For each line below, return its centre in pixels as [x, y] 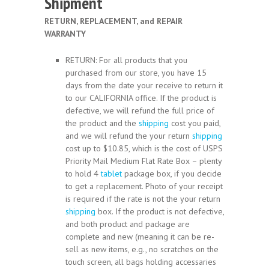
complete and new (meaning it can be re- [140, 236]
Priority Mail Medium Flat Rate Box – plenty [144, 161]
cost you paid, [195, 123]
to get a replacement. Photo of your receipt [144, 186]
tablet [111, 173]
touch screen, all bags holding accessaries [141, 261]
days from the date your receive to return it [144, 85]
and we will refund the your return [129, 135]
